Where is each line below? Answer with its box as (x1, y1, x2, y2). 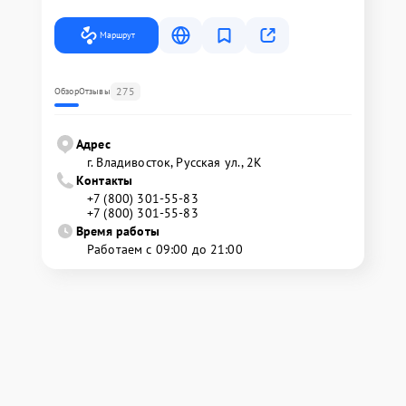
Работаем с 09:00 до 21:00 (87, 241, 243, 257)
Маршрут (100, 29, 135, 41)
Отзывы (78, 85, 111, 97)
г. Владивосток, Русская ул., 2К (87, 154, 263, 170)
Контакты (76, 172, 133, 188)
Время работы (76, 223, 159, 239)
